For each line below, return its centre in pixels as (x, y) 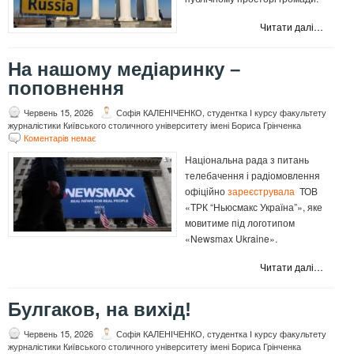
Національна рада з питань (247, 160)
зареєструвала (261, 191)
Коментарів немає (60, 138)
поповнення (66, 88)
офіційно (206, 191)
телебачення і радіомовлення (252, 175)
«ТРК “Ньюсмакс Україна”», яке (254, 207)
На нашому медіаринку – (124, 70)
